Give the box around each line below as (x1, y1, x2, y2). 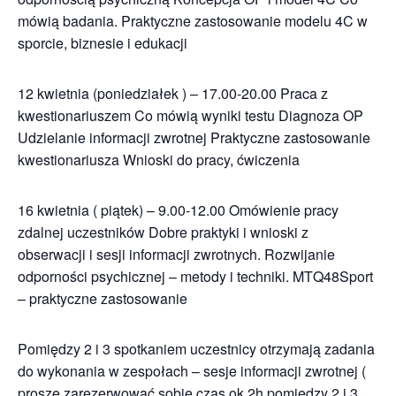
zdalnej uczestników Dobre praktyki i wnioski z (18, 222, 308, 242)
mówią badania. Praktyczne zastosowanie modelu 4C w (18, 11, 368, 31)
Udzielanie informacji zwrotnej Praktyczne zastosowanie (18, 127, 370, 148)
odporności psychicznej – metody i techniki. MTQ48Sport (18, 266, 373, 286)
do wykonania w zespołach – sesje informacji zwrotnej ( (18, 361, 366, 381)
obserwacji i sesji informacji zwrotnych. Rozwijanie (18, 244, 335, 264)
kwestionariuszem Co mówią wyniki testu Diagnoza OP (18, 105, 363, 126)
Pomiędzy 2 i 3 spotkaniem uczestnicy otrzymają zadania (18, 339, 375, 359)
